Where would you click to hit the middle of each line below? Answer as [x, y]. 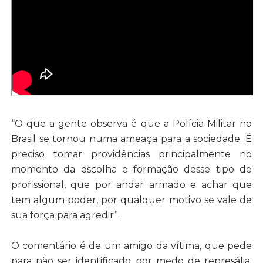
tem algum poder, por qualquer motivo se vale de [131, 200]
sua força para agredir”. [65, 215]
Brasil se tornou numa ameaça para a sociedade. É [131, 139]
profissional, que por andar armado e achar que [131, 184]
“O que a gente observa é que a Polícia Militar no [131, 123]
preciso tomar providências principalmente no [131, 154]
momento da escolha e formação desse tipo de [131, 169]
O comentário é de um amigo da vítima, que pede [131, 245]
